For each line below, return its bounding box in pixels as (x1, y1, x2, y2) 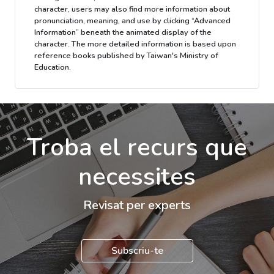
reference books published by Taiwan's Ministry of (34, 50, 218, 62)
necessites (78, 160, 196, 194)
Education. (34, 62, 71, 73)
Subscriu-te (111, 244, 163, 258)
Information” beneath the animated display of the (34, 27, 212, 39)
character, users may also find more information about (34, 4, 230, 15)
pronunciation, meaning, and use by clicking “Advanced (34, 15, 231, 27)
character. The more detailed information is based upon (34, 39, 236, 50)
